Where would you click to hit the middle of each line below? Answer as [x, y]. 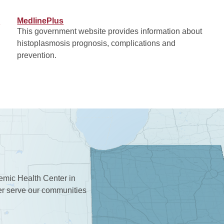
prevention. [37, 55]
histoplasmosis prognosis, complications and [96, 43]
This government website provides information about [110, 31]
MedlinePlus [40, 21]
